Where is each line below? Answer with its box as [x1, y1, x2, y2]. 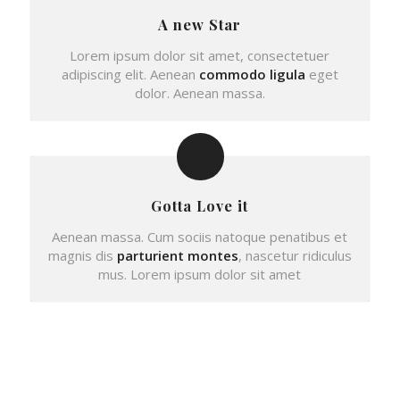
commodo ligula [198, 64, 305, 83]
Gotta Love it [151, 195, 249, 215]
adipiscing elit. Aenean [61, 64, 199, 83]
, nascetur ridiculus [237, 246, 352, 264]
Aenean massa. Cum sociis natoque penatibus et [52, 227, 348, 246]
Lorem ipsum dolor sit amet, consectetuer [70, 46, 330, 64]
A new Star [158, 13, 242, 34]
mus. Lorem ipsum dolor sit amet [98, 264, 302, 283]
